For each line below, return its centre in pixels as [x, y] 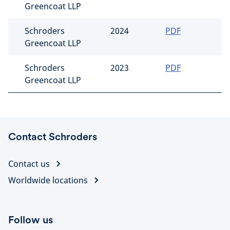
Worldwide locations [48, 180]
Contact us [29, 164]
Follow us [31, 220]
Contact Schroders [53, 137]
